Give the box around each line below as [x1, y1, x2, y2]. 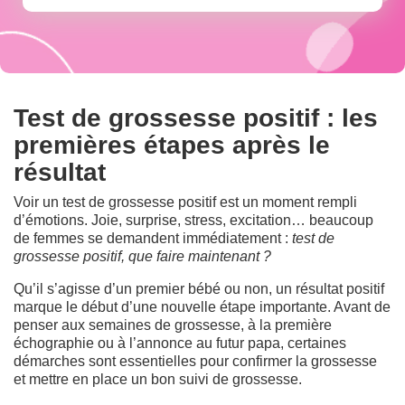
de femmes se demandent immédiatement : [14, 230, 292, 246]
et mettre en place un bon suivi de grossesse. [14, 371, 302, 387]
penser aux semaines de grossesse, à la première [14, 316, 332, 333]
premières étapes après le [14, 130, 330, 159]
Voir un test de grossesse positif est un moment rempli [14, 193, 357, 210]
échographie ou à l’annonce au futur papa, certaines [14, 334, 346, 351]
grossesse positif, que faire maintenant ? [14, 248, 271, 264]
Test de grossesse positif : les [14, 103, 378, 132]
